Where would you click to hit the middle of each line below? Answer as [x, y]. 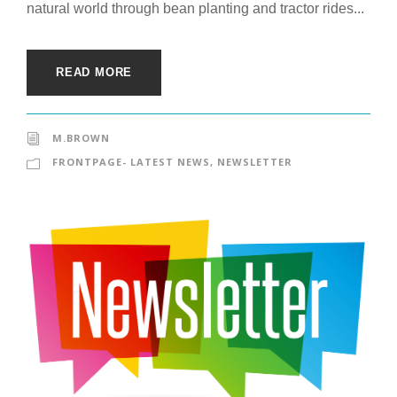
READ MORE [94, 72]
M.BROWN [81, 137]
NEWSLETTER [255, 161]
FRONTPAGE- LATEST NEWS [131, 161]
